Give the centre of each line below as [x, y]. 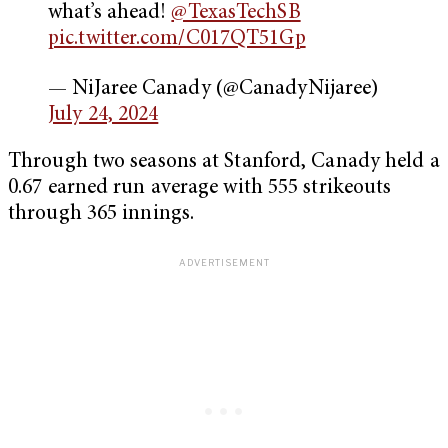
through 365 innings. [101, 214]
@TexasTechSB [236, 14]
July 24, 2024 [103, 115]
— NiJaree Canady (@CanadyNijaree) [213, 89]
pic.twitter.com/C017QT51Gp [177, 40]
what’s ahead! [110, 14]
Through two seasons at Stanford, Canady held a [224, 162]
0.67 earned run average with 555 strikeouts [200, 188]
